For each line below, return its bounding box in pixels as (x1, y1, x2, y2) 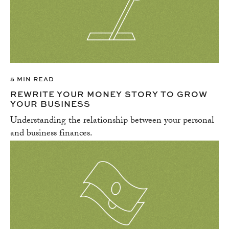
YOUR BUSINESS (10, 98, 90, 109)
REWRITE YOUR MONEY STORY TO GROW (10, 88, 208, 100)
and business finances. (10, 126, 93, 142)
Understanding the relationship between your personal (10, 113, 214, 129)
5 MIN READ (10, 75, 54, 83)
